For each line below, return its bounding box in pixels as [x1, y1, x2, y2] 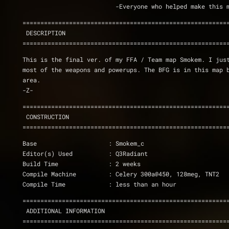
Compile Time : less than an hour [108, 180, 176, 188]
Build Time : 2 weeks [108, 159, 141, 168]
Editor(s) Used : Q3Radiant [108, 149, 148, 157]
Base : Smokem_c [108, 139, 144, 147]
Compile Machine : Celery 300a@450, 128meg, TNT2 [108, 170, 219, 178]
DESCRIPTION [26, 29, 65, 37]
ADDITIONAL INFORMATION [26, 207, 105, 215]
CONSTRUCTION [26, 112, 69, 121]
